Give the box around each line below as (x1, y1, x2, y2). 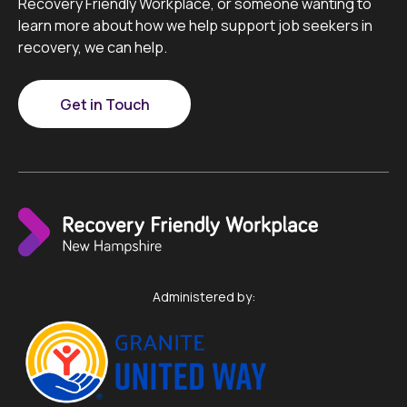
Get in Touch (59, 94, 150, 114)
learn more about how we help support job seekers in (18, 15, 372, 35)
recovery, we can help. (18, 37, 167, 57)
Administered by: (152, 288, 255, 305)
